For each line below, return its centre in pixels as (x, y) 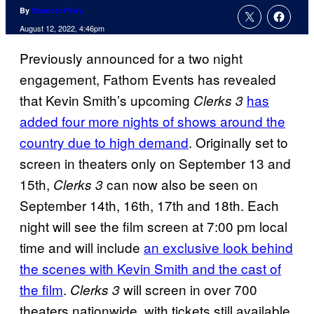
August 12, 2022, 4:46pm (62, 28)
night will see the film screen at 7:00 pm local (153, 226)
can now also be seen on (182, 184)
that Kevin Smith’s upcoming (107, 100)
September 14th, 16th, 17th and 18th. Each (149, 205)
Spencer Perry (57, 11)
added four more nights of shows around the (152, 121)
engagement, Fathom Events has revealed (148, 79)
